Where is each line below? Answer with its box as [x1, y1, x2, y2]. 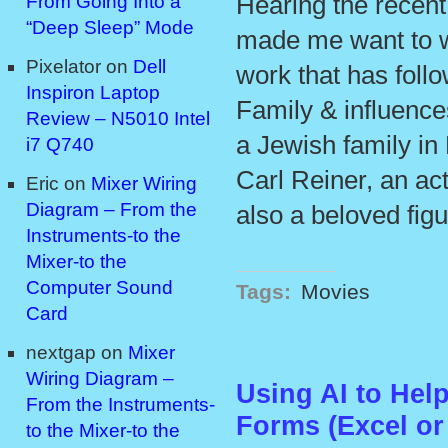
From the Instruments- [26, 394, 215, 416]
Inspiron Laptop [26, 82, 160, 104]
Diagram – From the [26, 199, 197, 221]
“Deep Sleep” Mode [26, 17, 194, 39]
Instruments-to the [26, 225, 181, 247]
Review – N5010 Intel [26, 108, 210, 130]
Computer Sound [26, 277, 173, 299]
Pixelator [26, 56, 101, 78]
